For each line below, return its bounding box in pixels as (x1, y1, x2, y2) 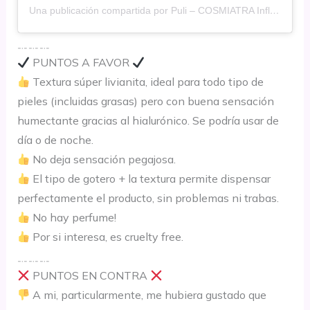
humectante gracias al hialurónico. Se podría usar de (17, 113, 279, 128)
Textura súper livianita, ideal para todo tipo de (29, 75, 264, 89)
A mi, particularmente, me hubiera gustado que (29, 288, 266, 302)
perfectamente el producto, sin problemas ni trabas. (17, 191, 279, 206)
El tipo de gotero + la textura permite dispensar (29, 172, 271, 186)
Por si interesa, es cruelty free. (29, 230, 183, 244)
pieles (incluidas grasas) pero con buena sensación (17, 94, 274, 109)
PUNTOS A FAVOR (29, 55, 132, 70)
